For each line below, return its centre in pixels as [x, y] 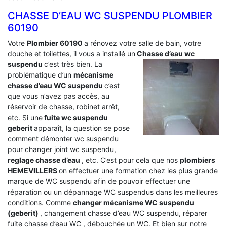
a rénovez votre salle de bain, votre [143, 43]
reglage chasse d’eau [45, 160]
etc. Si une [25, 117]
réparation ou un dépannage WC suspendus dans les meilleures [113, 192]
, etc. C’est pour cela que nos [131, 160]
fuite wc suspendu [75, 117]
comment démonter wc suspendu [63, 138]
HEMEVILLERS [33, 170]
